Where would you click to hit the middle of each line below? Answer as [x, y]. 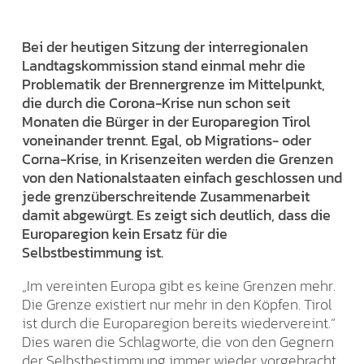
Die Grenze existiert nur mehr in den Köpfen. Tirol [177, 304]
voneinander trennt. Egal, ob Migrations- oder [167, 140]
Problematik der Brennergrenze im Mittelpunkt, [173, 84]
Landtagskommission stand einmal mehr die [164, 65]
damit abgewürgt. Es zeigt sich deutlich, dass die [176, 214]
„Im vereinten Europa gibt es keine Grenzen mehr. [179, 285]
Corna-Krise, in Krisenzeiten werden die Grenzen [178, 158]
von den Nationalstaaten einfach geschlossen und [182, 177]
